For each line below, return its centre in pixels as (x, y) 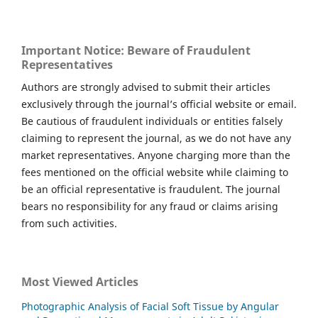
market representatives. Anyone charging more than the (156, 155)
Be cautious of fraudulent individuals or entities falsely (152, 121)
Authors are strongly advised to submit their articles (146, 87)
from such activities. (69, 224)
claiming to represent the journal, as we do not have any (156, 138)
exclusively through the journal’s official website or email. (159, 104)
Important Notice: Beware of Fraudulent (136, 51)
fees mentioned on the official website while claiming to (155, 172)
